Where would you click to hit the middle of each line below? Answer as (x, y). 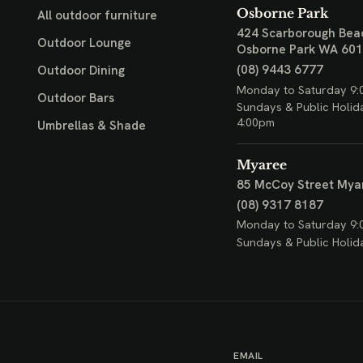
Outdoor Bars (75, 98)
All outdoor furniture (97, 16)
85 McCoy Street (285, 185)
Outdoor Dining (81, 71)
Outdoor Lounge (84, 43)
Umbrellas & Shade (91, 125)
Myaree (261, 165)
